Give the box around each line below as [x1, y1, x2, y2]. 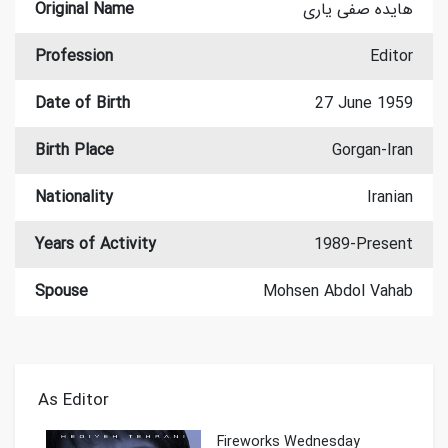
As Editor [38, 387, 109, 414]
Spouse [35, 279, 88, 304]
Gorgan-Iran [332, 138, 413, 163]
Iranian [367, 185, 413, 210]
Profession [35, 44, 113, 69]
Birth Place [35, 138, 114, 163]
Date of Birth [35, 91, 130, 116]
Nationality [35, 185, 113, 210]
